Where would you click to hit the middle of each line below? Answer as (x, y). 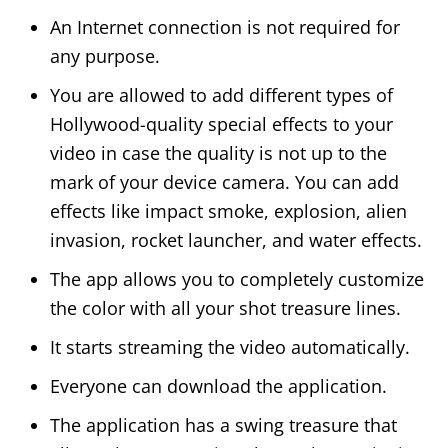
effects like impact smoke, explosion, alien (228, 211)
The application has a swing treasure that (223, 425)
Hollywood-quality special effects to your (221, 124)
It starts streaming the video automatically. (230, 347)
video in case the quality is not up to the (218, 153)
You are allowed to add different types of (221, 95)
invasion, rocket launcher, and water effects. (236, 240)
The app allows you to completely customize (237, 279)
